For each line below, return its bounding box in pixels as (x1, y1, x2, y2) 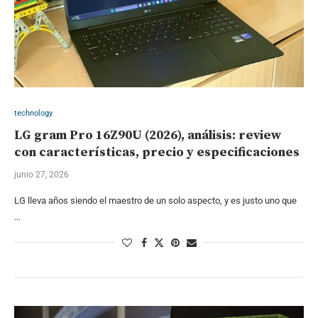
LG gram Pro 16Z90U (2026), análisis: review (14, 126, 281, 143)
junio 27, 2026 (14, 169, 69, 180)
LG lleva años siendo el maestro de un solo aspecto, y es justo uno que (14, 194, 297, 206)
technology (14, 108, 53, 118)
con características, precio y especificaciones (14, 143, 300, 160)
